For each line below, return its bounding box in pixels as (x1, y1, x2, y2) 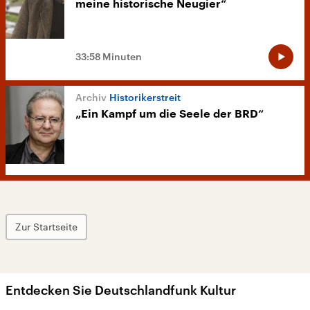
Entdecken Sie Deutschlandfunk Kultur (6, 282, 236, 298)
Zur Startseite (15, 221, 77, 233)
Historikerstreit (109, 91, 181, 104)
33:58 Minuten (75, 51, 142, 63)
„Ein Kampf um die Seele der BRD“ (75, 109, 264, 120)
